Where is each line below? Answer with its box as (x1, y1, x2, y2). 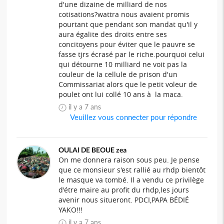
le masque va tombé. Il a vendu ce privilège (58, 175, 204, 185)
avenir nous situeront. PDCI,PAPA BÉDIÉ (58, 195, 189, 205)
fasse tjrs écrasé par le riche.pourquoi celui (58, 49, 205, 59)
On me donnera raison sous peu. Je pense (58, 155, 200, 165)
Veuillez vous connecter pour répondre (68, 112, 197, 122)
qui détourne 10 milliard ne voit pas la (58, 59, 187, 69)
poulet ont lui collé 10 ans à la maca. (58, 89, 183, 99)
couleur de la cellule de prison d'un (58, 69, 178, 79)
